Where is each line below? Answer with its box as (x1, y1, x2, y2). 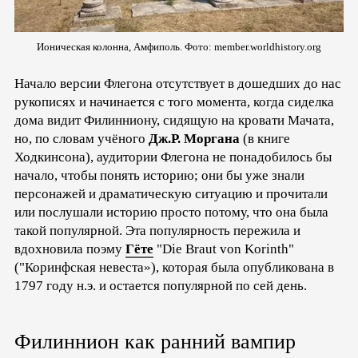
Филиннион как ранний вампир (14, 329, 296, 353)
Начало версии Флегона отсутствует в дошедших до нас (14, 75, 341, 91)
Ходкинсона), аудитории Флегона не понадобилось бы (14, 149, 332, 165)
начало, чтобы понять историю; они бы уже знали (14, 167, 304, 183)
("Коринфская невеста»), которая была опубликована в (14, 259, 334, 275)
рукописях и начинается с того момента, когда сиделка (14, 93, 334, 109)
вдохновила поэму (14, 241, 125, 257)
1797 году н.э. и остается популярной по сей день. (14, 277, 307, 293)
